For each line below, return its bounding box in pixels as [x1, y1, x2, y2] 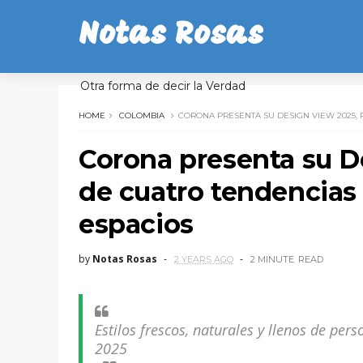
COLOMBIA [119, 110, 164, 121]
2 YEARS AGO [174, 254, 233, 265]
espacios [79, 208, 194, 240]
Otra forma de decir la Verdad [80, 79, 246, 93]
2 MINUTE [250, 254, 294, 265]
